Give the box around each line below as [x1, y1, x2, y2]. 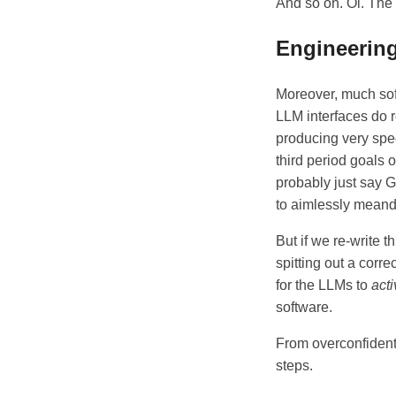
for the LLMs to [276, 278, 371, 293]
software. [276, 300, 332, 316]
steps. [276, 358, 313, 374]
